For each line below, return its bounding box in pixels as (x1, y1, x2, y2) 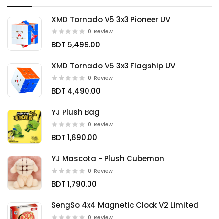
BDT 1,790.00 (51, 179, 97, 189)
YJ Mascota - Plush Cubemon (51, 153, 164, 164)
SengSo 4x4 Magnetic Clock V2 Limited (51, 200, 198, 210)
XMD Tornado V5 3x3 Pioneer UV (51, 14, 170, 24)
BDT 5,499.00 (51, 40, 100, 50)
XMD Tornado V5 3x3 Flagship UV (51, 61, 175, 71)
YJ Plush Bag (51, 107, 100, 117)
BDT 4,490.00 (51, 86, 101, 96)
